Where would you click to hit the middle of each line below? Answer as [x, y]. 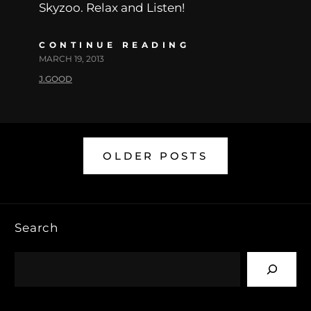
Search [37, 228]
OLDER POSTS [155, 156]
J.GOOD [56, 79]
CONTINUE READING [114, 45]
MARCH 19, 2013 [72, 59]
